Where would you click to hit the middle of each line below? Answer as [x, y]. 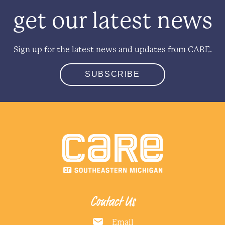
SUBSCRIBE [113, 74]
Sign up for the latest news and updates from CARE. [113, 50]
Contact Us [113, 200]
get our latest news [113, 21]
